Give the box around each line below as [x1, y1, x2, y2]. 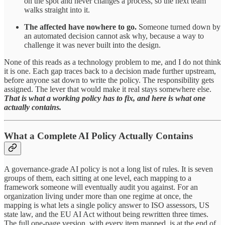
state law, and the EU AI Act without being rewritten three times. [4, 209, 208, 218]
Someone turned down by [137, 23, 220, 32]
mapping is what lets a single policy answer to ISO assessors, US [4, 200, 209, 209]
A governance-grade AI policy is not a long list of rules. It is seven [4, 164, 213, 173]
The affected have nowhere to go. [24, 23, 137, 32]
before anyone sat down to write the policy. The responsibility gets [4, 76, 214, 85]
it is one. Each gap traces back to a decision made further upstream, [4, 67, 216, 76]
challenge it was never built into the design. [24, 41, 161, 50]
